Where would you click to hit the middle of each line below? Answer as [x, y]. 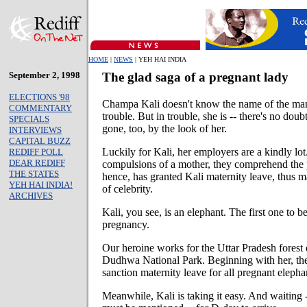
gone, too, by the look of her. [164, 128]
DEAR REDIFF [37, 163]
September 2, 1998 [45, 75]
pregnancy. [126, 224]
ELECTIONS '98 [39, 97]
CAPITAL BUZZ [40, 141]
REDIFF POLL [36, 152]
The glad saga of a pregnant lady [195, 77]
